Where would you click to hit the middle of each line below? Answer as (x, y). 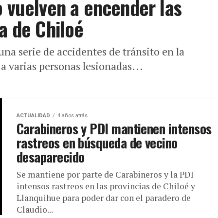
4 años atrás (73, 116)
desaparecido (51, 157)
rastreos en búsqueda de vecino (97, 143)
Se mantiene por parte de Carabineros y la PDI (105, 175)
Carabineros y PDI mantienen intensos (114, 129)
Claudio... (35, 210)
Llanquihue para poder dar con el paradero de (104, 198)
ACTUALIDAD (33, 116)
